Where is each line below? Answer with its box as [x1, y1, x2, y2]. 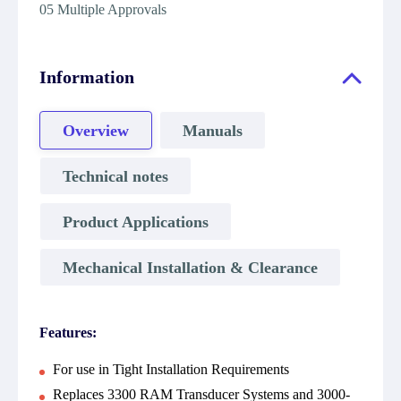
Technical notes [63, 166, 168, 185]
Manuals [183, 121, 243, 140]
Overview [63, 121, 129, 140]
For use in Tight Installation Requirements [53, 362, 289, 377]
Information [39, 67, 134, 87]
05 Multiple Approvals [39, 2, 166, 17]
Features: [39, 325, 97, 340]
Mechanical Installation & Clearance [63, 258, 318, 277]
